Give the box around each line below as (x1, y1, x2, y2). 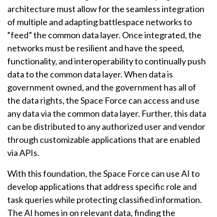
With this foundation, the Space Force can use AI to (7, 168, 200, 179)
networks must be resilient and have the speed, (7, 43, 184, 54)
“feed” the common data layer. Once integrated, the (7, 30, 201, 41)
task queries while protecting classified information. (7, 194, 202, 205)
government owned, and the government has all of (7, 82, 196, 93)
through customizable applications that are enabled (7, 134, 200, 145)
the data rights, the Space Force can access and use (7, 95, 200, 106)
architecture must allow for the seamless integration (7, 3, 204, 15)
